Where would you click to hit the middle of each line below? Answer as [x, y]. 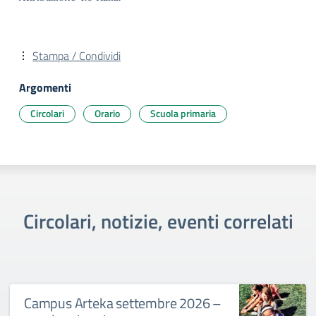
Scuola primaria [183, 113]
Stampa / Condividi [77, 56]
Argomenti [45, 87]
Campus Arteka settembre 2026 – [123, 303]
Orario [107, 113]
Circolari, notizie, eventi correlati [158, 221]
